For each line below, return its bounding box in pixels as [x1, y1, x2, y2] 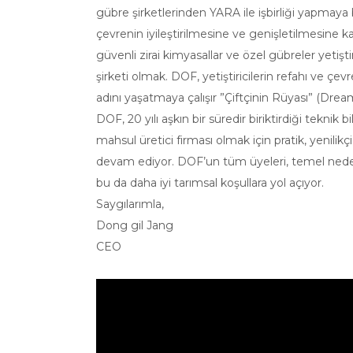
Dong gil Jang [96, 218, 173, 232]
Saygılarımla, [96, 197, 164, 211]
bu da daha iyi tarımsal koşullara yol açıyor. [96, 176, 324, 190]
